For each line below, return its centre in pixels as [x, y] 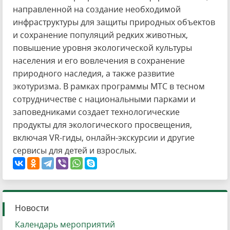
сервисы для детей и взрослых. [75, 150]
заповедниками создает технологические [96, 112]
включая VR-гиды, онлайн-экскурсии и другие [104, 138]
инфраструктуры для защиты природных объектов [114, 22]
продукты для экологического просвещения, [102, 125]
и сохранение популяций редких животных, [100, 35]
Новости [32, 208]
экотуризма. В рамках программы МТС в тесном [109, 86]
